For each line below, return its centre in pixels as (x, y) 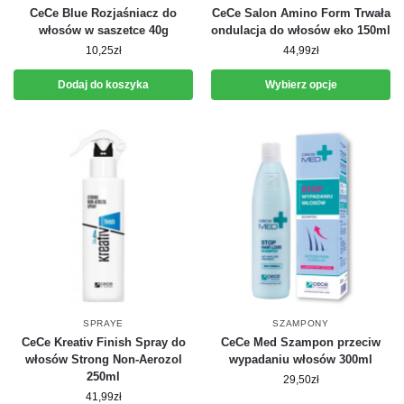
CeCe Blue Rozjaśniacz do (103, 13)
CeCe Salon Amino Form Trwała (301, 13)
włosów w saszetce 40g (103, 30)
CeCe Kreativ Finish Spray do (103, 342)
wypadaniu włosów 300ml (301, 359)
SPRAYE (103, 323)
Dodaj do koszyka (103, 85)
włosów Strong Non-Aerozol (103, 359)
